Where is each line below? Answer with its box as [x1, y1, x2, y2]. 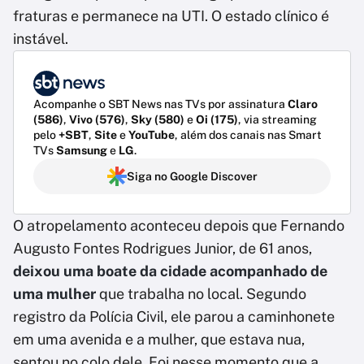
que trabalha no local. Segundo [99, 285, 306, 303]
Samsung [56, 144, 107, 158]
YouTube [128, 128, 175, 142]
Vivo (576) [69, 113, 125, 127]
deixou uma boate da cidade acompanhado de [13, 262, 327, 280]
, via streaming [238, 113, 317, 127]
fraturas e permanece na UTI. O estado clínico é [13, 7, 329, 24]
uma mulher [13, 285, 99, 303]
